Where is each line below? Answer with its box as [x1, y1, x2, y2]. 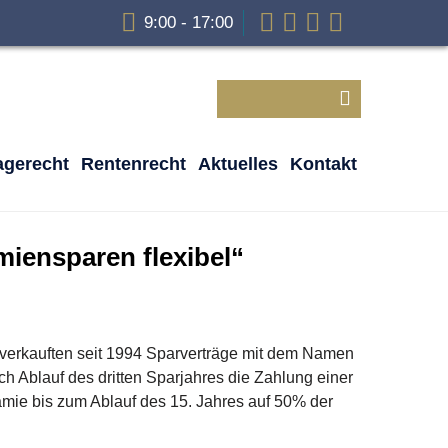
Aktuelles [198, 154, 278, 174]
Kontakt [290, 154, 357, 174]
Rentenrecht [81, 154, 186, 174]
